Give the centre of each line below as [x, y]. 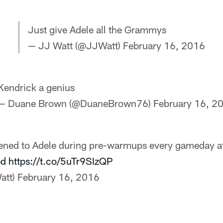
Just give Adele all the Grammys [97, 29]
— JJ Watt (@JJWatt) [75, 45]
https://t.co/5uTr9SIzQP [61, 161]
